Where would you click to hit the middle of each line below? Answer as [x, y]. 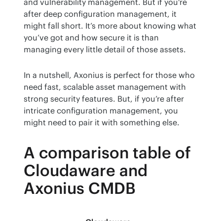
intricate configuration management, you [101, 111]
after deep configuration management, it [100, 14]
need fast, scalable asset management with [105, 87]
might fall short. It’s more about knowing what [110, 26]
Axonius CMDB [80, 188]
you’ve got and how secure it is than [91, 38]
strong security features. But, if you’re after [104, 99]
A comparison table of [107, 153]
